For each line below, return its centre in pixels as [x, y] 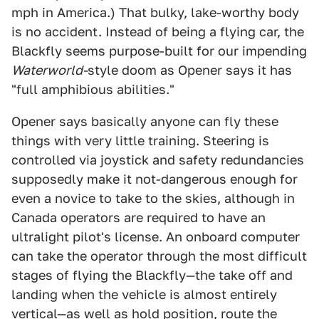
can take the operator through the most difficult [159, 256]
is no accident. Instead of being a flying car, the [158, 32]
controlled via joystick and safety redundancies [158, 160]
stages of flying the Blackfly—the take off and [152, 275]
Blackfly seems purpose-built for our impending [159, 51]
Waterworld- [49, 70]
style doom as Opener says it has [190, 70]
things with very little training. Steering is [140, 141]
